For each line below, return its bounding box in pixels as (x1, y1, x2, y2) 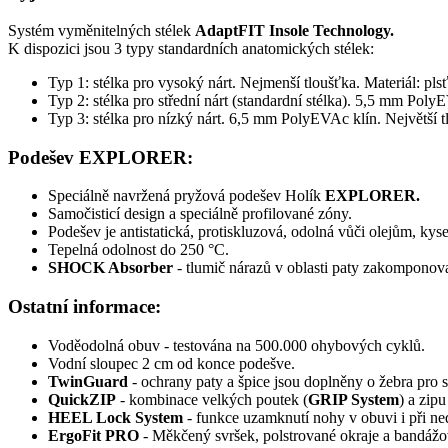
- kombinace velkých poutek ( (120, 390, 308, 408)
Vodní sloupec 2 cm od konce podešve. (48, 354, 295, 372)
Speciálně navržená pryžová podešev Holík (48, 187, 325, 205)
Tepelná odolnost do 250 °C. (48, 241, 229, 259)
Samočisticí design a (48, 205, 180, 223)
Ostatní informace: (8, 296, 161, 317)
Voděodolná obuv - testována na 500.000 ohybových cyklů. (48, 336, 425, 354)
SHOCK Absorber (48, 259, 173, 277)
